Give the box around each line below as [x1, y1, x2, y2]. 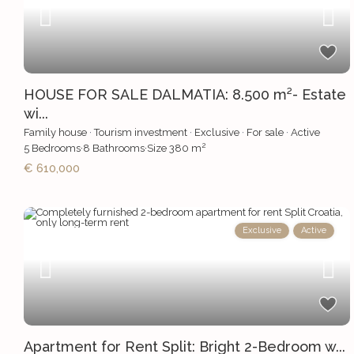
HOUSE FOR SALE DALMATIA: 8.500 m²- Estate [24, 86, 347, 104]
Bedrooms [29, 142, 81, 155]
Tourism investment [94, 126, 188, 139]
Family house [24, 126, 88, 139]
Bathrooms [90, 142, 145, 155]
